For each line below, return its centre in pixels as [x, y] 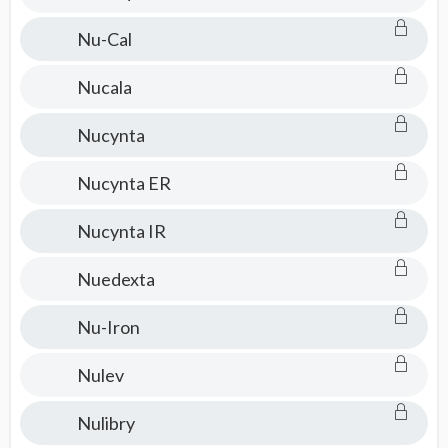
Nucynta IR [121, 231]
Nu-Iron [108, 327]
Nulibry [105, 423]
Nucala [104, 87]
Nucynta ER [123, 183]
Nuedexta [115, 279]
